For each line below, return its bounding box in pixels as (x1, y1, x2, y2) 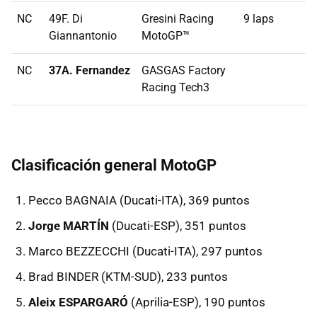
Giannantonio (49, 29, 117, 43)
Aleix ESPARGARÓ (28, 295, 128, 310)
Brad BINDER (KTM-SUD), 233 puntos (28, 270, 228, 284)
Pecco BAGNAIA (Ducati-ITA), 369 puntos (28, 193, 250, 208)
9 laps (243, 12, 274, 26)
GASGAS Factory (142, 64, 226, 78)
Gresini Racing (142, 12, 214, 26)
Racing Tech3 (142, 81, 209, 95)
